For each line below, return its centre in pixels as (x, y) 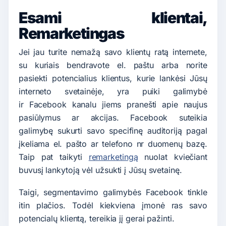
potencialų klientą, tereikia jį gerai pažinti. (97, 218)
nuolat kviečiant (173, 157)
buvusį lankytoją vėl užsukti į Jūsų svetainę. (100, 170)
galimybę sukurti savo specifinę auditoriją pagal (113, 130)
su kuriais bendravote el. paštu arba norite (113, 65)
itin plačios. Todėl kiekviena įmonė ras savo (113, 205)
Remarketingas (72, 33)
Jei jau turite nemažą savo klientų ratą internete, (113, 52)
